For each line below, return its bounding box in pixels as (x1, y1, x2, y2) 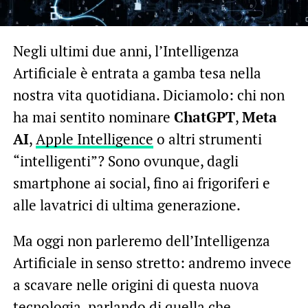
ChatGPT (173, 107, 235, 126)
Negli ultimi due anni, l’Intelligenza (12, 41, 239, 60)
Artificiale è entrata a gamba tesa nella (12, 63, 261, 82)
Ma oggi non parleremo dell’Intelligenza (12, 230, 270, 250)
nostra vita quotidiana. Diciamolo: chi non (12, 85, 285, 104)
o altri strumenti (153, 129, 262, 148)
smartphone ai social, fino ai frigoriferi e (12, 173, 270, 192)
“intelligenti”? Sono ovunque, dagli (12, 151, 239, 170)
